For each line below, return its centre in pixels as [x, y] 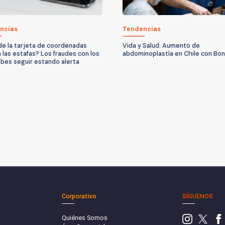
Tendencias [142, 29]
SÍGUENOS [197, 196]
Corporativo [79, 196]
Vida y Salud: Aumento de [161, 45]
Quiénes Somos [85, 217]
